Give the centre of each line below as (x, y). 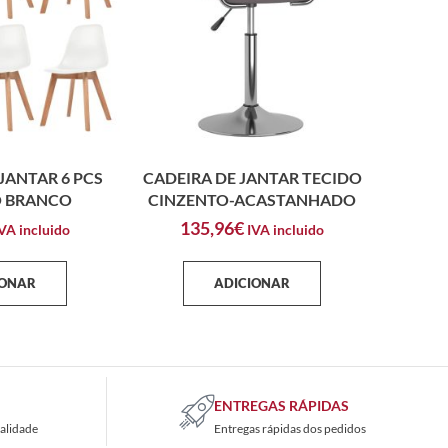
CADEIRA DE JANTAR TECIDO (252, 178)
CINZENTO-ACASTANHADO (252, 200)
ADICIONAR (252, 283)
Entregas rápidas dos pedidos (290, 429)
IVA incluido (285, 230)
